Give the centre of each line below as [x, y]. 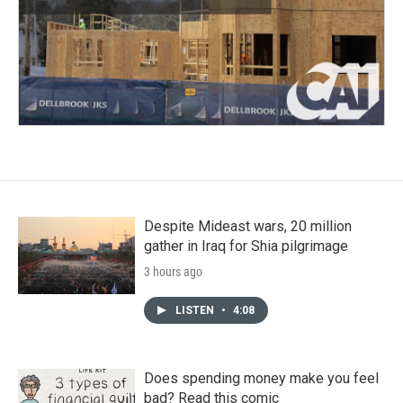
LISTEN [196, 310]
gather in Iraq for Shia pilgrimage [246, 246]
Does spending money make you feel [261, 378]
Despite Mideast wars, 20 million [248, 226]
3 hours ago [173, 271]
